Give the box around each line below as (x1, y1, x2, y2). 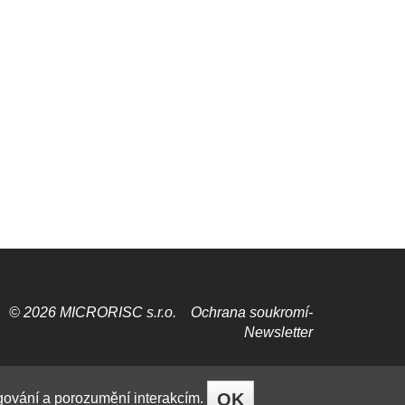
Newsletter (244, 325, 313, 341)
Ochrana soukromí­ (191, 305, 313, 321)
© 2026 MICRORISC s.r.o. (9, 305, 191, 321)
